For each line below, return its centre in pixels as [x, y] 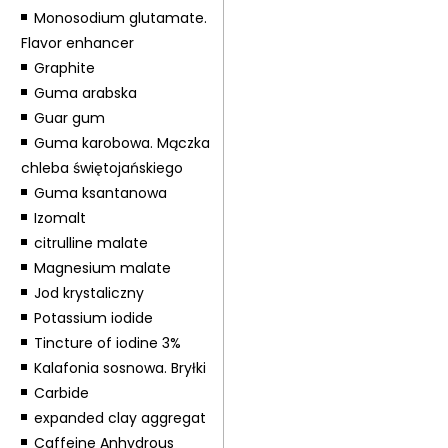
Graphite [64, 68]
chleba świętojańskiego [101, 168]
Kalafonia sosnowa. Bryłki [119, 368]
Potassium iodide [93, 318]
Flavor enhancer [77, 43]
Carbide [61, 393]
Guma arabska [85, 93]
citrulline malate [90, 243]
